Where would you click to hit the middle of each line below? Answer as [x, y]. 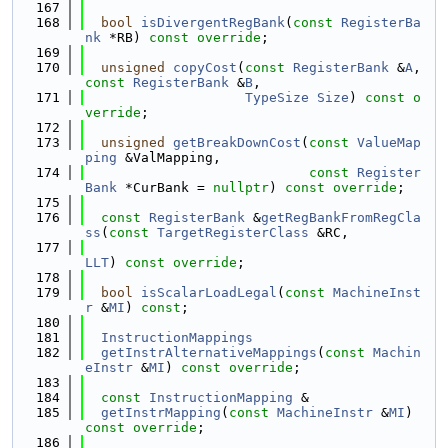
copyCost [205, 67]
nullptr [241, 187]
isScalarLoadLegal [209, 292]
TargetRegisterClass [233, 232]
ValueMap [389, 142]
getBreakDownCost [237, 142]
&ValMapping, [169, 157]
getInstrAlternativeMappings [209, 352]
